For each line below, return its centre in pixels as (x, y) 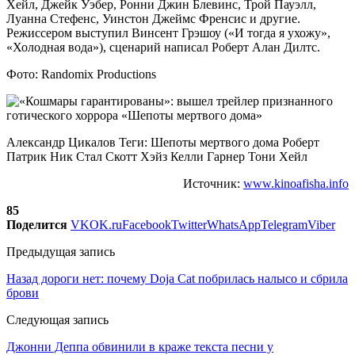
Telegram (284, 224)
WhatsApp (234, 224)
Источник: (213, 183)
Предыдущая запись (61, 251)
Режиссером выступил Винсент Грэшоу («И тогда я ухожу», (168, 32)
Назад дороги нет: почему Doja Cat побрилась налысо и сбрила (177, 278)
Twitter (189, 224)
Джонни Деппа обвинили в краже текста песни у (140, 346)
